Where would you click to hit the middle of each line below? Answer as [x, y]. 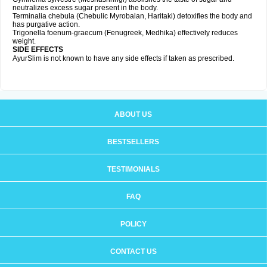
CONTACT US [133, 252]
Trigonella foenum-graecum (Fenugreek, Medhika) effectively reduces [125, 33]
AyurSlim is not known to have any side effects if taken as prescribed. [123, 58]
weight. [25, 41]
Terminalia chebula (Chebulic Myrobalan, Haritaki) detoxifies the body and [132, 16]
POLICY [133, 224]
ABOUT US [133, 114]
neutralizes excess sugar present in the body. [85, 8]
